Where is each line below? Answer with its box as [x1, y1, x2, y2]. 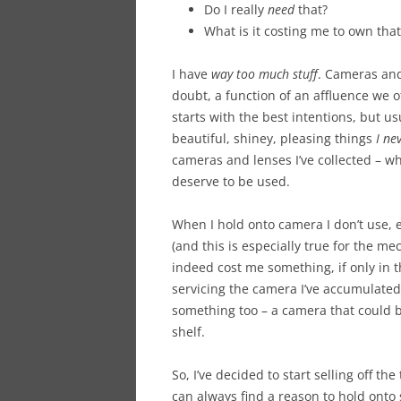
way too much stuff [211, 64, 318, 82]
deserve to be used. [172, 172, 290, 190]
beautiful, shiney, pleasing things [172, 129, 372, 147]
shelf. [172, 322, 205, 340]
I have [172, 64, 211, 82]
